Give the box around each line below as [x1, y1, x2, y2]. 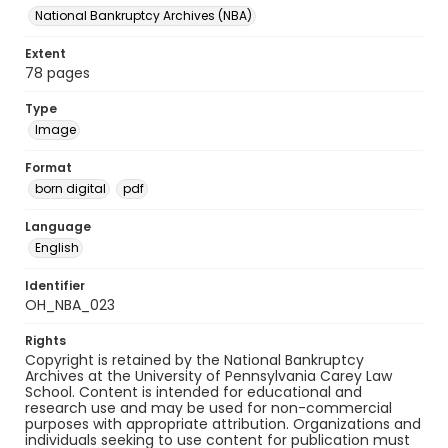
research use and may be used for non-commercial [25, 398, 392, 418]
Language [25, 218, 91, 235]
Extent [25, 45, 66, 62]
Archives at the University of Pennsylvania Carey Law [25, 366, 392, 386]
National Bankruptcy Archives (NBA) [35, 7, 252, 24]
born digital [35, 180, 106, 197]
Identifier [25, 277, 85, 294]
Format [25, 159, 72, 176]
